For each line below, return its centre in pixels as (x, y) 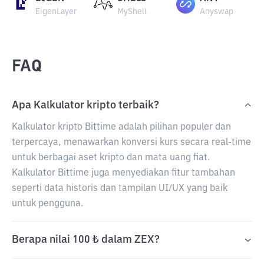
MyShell (132, 12)
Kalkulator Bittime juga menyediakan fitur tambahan (123, 173)
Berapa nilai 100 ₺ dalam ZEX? (86, 240)
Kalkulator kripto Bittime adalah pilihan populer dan (121, 127)
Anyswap (216, 12)
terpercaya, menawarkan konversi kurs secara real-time (131, 143)
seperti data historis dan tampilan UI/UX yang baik (120, 189)
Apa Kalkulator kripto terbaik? (85, 105)
